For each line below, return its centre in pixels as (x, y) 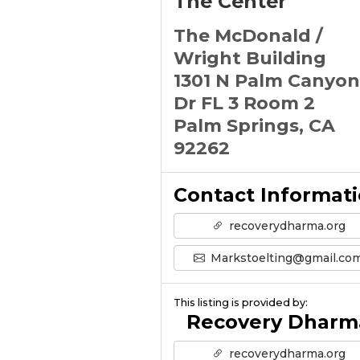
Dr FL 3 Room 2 (244, 103)
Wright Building (250, 58)
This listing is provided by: (240, 303)
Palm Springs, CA (254, 126)
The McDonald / (248, 36)
